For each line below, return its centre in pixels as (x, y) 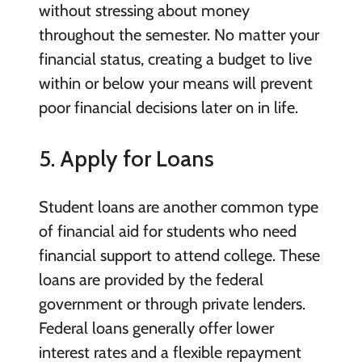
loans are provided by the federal (151, 279)
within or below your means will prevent (175, 83)
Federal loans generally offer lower (156, 328)
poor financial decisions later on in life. (168, 107)
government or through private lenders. (172, 303)
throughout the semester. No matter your (179, 34)
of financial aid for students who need (167, 231)
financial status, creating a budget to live (175, 59)
